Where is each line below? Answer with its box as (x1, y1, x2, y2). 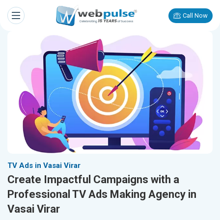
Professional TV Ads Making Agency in (7, 188, 196, 201)
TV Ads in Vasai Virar (7, 161, 81, 170)
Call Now (183, 12, 208, 19)
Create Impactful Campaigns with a (7, 173, 179, 186)
